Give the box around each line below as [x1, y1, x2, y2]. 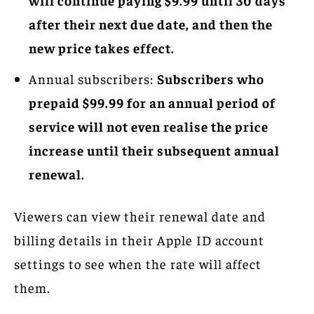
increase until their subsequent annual [29, 141, 280, 158]
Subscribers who [157, 69, 264, 87]
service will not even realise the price [29, 117, 268, 135]
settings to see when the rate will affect [14, 254, 261, 272]
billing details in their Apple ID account [14, 231, 264, 248]
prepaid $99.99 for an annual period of [29, 93, 275, 111]
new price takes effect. [29, 39, 175, 56]
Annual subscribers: [29, 69, 157, 87]
